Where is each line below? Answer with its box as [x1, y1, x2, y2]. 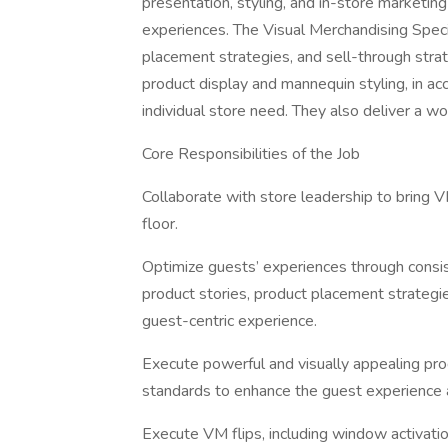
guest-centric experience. [142, 310, 317, 332]
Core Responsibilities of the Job [142, 143, 360, 165]
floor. [142, 213, 178, 235]
